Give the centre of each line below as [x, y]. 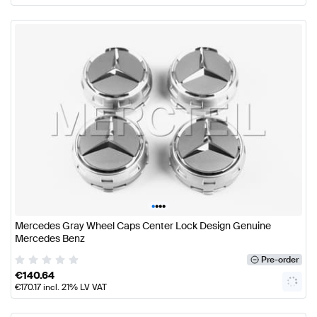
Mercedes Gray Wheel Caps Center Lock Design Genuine [143, 225]
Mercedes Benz [50, 238]
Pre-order [279, 259]
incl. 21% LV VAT [74, 288]
